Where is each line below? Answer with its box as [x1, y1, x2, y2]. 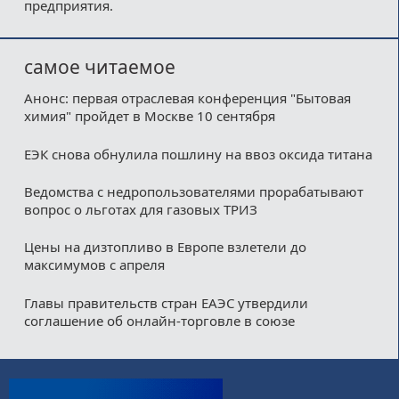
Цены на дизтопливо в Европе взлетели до [23, 238, 306, 256]
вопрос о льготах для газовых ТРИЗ [23, 200, 257, 219]
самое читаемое [23, 54, 175, 80]
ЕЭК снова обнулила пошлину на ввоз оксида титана [23, 144, 372, 163]
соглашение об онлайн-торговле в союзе [23, 311, 295, 330]
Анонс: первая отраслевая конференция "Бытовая [23, 89, 351, 108]
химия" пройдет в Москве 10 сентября [23, 107, 275, 126]
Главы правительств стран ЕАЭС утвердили [23, 293, 308, 312]
